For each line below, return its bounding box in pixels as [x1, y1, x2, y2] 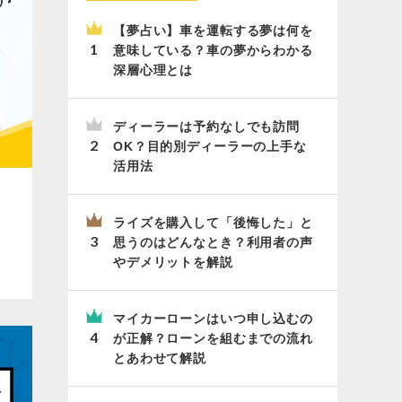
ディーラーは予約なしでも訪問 [113, 119, 300, 134]
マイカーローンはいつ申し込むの [113, 311, 313, 326]
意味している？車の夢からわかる [113, 43, 313, 57]
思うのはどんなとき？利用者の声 [113, 235, 313, 249]
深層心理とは [113, 63, 194, 77]
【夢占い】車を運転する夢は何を [113, 23, 313, 38]
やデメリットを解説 [113, 255, 233, 269]
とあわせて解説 [113, 351, 206, 365]
